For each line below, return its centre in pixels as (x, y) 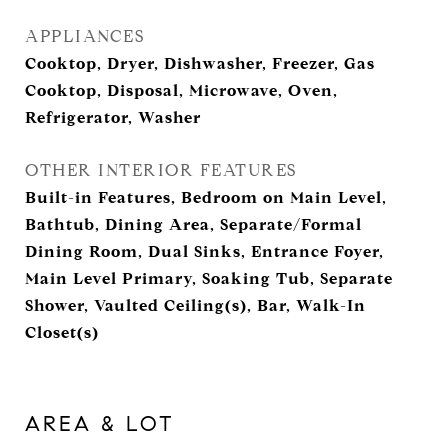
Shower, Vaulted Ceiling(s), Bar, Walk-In (195, 305)
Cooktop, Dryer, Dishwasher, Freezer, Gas (200, 63)
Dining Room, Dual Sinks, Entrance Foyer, (204, 251)
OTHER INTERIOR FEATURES (161, 170)
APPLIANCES (84, 36)
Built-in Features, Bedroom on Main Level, (206, 197)
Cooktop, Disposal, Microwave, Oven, (181, 90)
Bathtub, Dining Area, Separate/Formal (193, 224)
